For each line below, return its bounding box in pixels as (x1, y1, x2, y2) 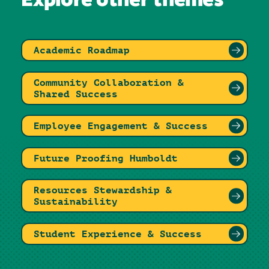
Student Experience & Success (34, 228, 202, 240)
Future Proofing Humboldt (34, 152, 178, 164)
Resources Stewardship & (34, 184, 172, 196)
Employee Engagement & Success (34, 120, 208, 132)
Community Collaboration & (34, 76, 184, 88)
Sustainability (34, 196, 118, 208)
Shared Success (34, 88, 118, 100)
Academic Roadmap (34, 44, 130, 56)
